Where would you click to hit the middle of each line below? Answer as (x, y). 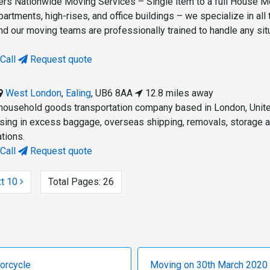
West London (34, 93)
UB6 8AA (114, 93)
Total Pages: (74, 182)
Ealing (79, 93)
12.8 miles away (178, 93)
